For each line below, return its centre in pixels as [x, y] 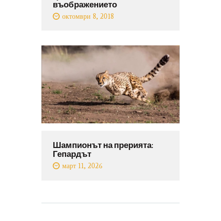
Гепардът [72, 154]
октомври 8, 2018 [88, 16]
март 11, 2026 [83, 166]
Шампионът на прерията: [103, 145]
